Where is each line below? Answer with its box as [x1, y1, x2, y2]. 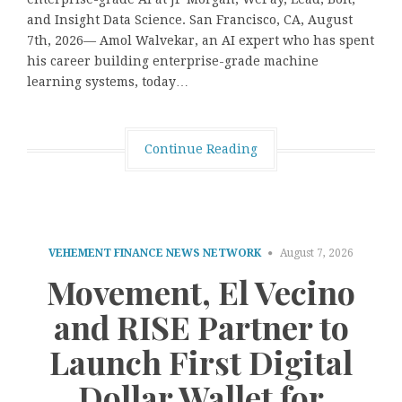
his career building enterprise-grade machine [27, 54, 319, 69]
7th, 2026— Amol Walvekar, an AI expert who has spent [27, 33, 374, 48]
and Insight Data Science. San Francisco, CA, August [27, 13, 353, 28]
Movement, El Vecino [47, 269, 355, 313]
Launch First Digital [49, 339, 353, 383]
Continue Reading [144, 142, 258, 157]
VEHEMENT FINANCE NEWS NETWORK [48, 247, 261, 260]
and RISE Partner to [53, 304, 349, 348]
